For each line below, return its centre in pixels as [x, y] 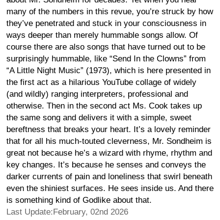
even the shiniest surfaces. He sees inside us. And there [110, 188]
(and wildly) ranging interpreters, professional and [97, 94]
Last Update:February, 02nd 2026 [67, 212]
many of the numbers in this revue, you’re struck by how [110, 11]
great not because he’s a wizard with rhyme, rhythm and [109, 153]
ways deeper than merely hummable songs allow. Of [102, 35]
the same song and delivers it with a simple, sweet [99, 117]
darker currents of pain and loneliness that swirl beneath [109, 176]
